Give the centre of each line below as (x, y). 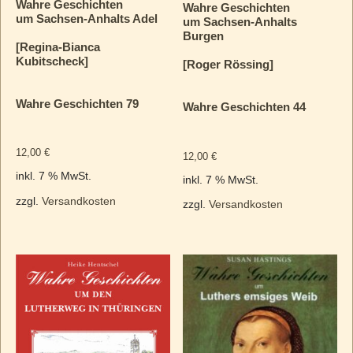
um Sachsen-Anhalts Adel (86, 18)
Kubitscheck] (52, 61)
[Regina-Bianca (58, 46)
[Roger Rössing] (229, 65)
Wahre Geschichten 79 (77, 103)
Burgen (204, 36)
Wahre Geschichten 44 (245, 107)
